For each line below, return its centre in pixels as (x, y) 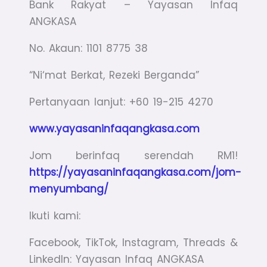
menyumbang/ (69, 189)
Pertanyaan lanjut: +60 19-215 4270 (122, 102)
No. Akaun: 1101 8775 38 (89, 49)
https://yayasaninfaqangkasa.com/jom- (136, 173)
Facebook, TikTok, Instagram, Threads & (133, 243)
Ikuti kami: (55, 216)
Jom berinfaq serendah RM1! (133, 156)
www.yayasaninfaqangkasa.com (115, 129)
